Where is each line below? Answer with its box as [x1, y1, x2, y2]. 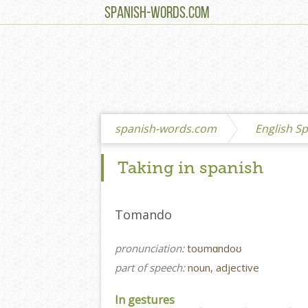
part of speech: [115, 261, 188, 275]
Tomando [115, 206, 172, 223]
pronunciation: [115, 241, 187, 256]
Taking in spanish [118, 157, 263, 178]
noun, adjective [188, 261, 259, 275]
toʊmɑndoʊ [187, 241, 242, 256]
